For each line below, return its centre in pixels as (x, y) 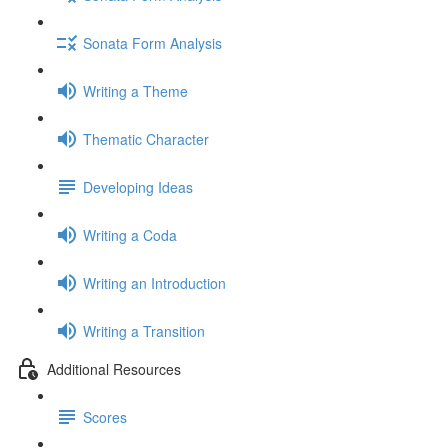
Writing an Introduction (154, 282)
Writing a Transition (144, 330)
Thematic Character (146, 138)
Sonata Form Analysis (152, 42)
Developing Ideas (138, 186)
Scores (105, 416)
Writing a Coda (130, 234)
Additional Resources (114, 368)
